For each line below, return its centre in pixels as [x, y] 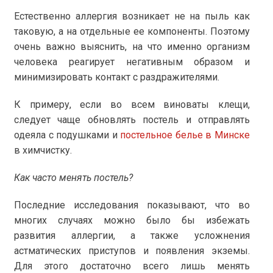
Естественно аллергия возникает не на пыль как [132, 16]
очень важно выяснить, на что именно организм [132, 47]
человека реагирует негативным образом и [132, 62]
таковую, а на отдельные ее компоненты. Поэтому [132, 32]
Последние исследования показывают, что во [132, 205]
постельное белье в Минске [185, 135]
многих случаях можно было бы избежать [132, 221]
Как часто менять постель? [74, 178]
